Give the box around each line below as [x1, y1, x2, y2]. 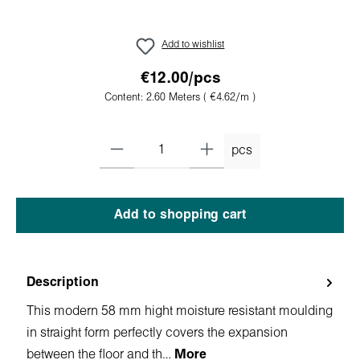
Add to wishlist [162, 40, 225, 50]
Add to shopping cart [113, 208, 247, 221]
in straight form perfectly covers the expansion [27, 326, 288, 339]
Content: [104, 93, 146, 103]
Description [27, 276, 98, 288]
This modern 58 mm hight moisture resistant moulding [27, 305, 333, 317]
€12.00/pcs [140, 71, 220, 86]
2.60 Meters [146, 93, 203, 103]
